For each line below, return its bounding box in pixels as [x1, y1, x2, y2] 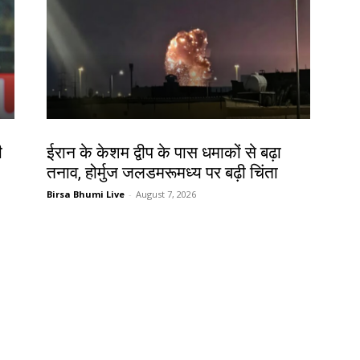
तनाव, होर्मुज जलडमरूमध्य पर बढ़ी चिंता [47, 163, 278, 183]
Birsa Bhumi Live [47, 188, 125, 201]
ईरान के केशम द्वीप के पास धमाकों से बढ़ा [47, 143, 281, 163]
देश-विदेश [51, 130, 78, 142]
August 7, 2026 [136, 188, 196, 201]
